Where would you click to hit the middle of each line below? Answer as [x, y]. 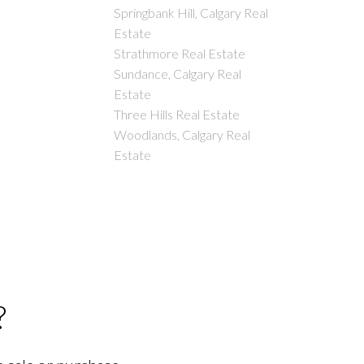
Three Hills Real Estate [177, 115]
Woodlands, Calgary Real [182, 135]
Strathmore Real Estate [180, 54]
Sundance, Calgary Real [178, 74]
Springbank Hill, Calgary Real [191, 13]
